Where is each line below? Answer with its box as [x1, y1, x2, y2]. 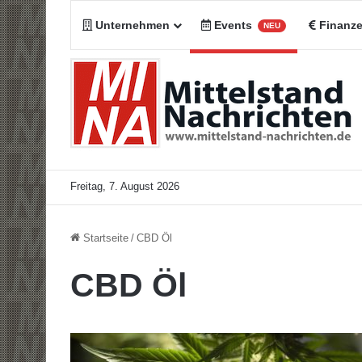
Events [211, 19, 255, 32]
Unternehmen [92, 19, 170, 32]
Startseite [80, 232, 128, 244]
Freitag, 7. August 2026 [70, 180, 179, 192]
